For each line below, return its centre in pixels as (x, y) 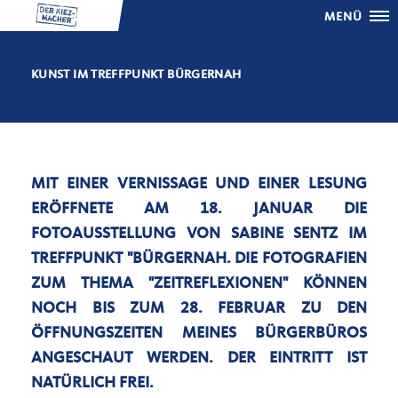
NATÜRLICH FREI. (92, 383)
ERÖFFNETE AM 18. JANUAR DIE (199, 209)
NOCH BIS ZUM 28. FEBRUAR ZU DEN (199, 308)
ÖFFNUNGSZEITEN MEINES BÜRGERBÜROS (199, 333)
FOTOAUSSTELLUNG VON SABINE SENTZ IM (199, 234)
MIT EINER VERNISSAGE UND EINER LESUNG (199, 184)
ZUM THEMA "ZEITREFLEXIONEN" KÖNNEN (199, 283)
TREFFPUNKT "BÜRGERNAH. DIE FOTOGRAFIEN (199, 259)
